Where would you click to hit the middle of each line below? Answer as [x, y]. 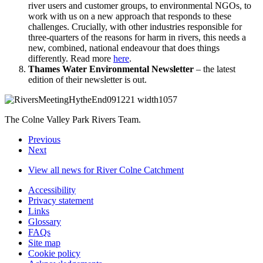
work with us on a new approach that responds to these [130, 16]
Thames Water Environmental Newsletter [111, 69]
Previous [44, 139]
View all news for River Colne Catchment [106, 170]
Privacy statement [61, 200]
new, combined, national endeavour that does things [124, 48]
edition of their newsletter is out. [87, 79]
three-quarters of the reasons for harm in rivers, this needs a [137, 37]
